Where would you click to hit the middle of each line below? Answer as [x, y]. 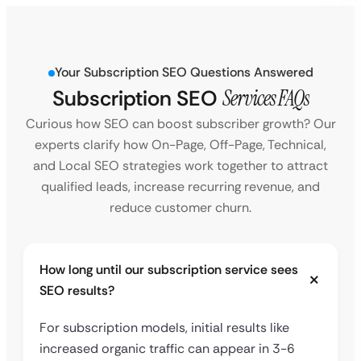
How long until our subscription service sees [169, 270]
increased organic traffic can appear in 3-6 [167, 349]
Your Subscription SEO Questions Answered [184, 73]
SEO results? [77, 291]
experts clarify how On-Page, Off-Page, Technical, [180, 145]
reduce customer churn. [180, 208]
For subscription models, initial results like [164, 328]
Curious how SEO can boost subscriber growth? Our [180, 124]
